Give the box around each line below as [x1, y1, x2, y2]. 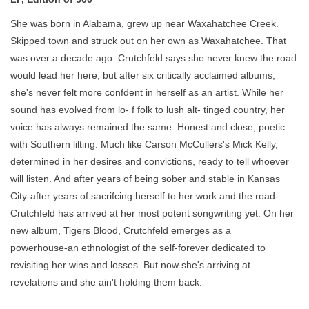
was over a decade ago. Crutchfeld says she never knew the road [10, 52, 297, 63]
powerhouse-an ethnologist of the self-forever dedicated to [10, 241, 266, 253]
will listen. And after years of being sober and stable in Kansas [10, 172, 280, 184]
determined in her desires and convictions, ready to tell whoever [10, 155, 289, 167]
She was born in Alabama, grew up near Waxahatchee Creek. [10, 17, 279, 29]
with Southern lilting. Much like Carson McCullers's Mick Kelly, [10, 138, 278, 150]
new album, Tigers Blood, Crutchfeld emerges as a [10, 224, 231, 236]
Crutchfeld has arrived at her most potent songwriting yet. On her [10, 207, 294, 219]
